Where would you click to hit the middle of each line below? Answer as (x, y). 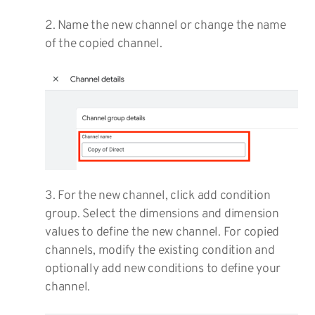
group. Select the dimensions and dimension (162, 214)
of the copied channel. (104, 44)
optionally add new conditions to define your (163, 269)
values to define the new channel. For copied (162, 232)
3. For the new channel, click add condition (158, 195)
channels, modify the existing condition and (160, 250)
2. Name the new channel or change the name (166, 26)
